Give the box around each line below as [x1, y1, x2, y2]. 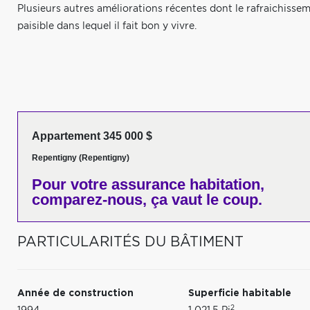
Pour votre [32, 176, 107, 193]
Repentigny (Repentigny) [32, 153, 129, 163]
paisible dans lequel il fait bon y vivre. [17, 21, 197, 31]
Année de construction [17, 289, 134, 298]
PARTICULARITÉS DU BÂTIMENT [17, 235, 244, 249]
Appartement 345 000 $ [32, 130, 152, 142]
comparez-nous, [32, 191, 147, 208]
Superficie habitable [188, 289, 292, 298]
